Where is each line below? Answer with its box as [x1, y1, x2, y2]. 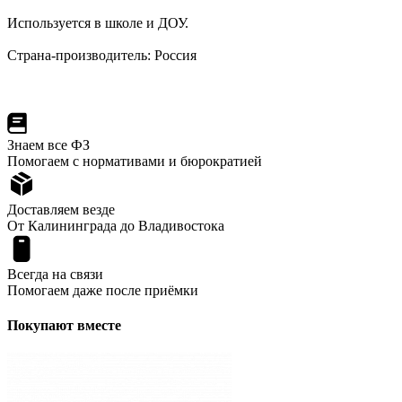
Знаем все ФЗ [7, 136, 90, 153]
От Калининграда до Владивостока [7, 217, 224, 233]
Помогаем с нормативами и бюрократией [7, 153, 262, 169]
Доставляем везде [7, 201, 115, 217]
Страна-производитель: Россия [7, 47, 197, 63]
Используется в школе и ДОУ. [7, 14, 188, 31]
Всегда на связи [7, 266, 103, 282]
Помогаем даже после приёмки [7, 282, 198, 298]
